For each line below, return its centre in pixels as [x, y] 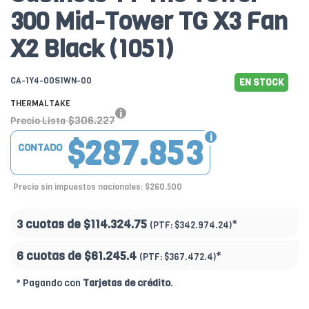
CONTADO [40, 148]
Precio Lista [38, 121]
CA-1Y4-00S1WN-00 [51, 81]
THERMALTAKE [40, 104]
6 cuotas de [50, 257]
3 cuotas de [50, 225]
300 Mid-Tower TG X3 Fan [149, 22]
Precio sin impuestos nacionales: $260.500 [98, 187]
